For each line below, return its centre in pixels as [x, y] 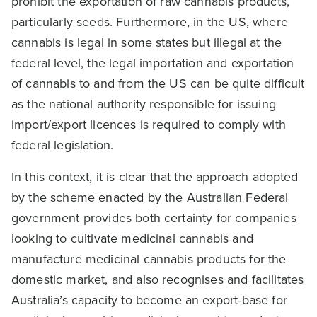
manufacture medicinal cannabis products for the [149, 259]
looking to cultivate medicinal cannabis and [132, 238]
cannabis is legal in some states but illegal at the [147, 42]
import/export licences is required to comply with [149, 125]
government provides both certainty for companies [154, 218]
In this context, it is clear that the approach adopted [155, 177]
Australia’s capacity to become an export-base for [149, 300]
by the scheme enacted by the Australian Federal [150, 197]
